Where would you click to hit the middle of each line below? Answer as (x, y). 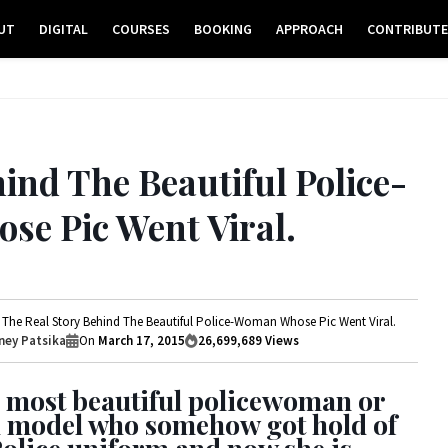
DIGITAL (64, 29)
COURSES (141, 29)
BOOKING (223, 29)
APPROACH (310, 29)
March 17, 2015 (141, 340)
